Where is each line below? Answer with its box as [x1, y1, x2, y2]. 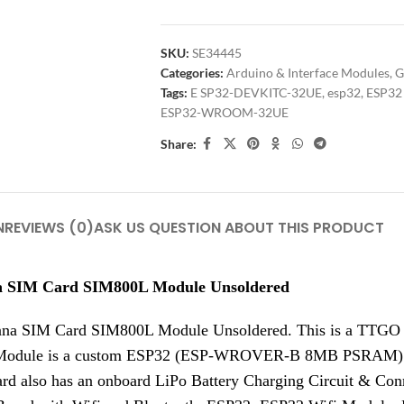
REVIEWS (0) [5, 217, 94, 238]
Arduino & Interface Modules [225, 65, 390, 80]
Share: [160, 135, 197, 151]
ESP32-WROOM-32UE [160, 105, 289, 120]
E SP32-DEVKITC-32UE [189, 85, 322, 100]
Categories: [160, 65, 224, 80]
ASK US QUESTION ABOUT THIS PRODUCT [94, 217, 384, 238]
